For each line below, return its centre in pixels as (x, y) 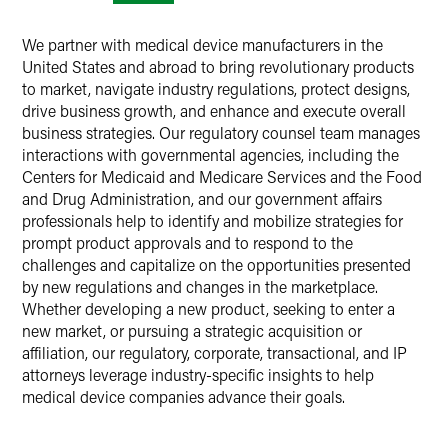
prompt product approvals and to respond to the (187, 242)
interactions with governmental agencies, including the (210, 154)
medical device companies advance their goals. (183, 396)
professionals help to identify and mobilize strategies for (212, 220)
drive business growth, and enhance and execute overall (214, 110)
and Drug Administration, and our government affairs (202, 198)
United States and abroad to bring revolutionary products (218, 66)
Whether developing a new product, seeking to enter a (208, 308)
